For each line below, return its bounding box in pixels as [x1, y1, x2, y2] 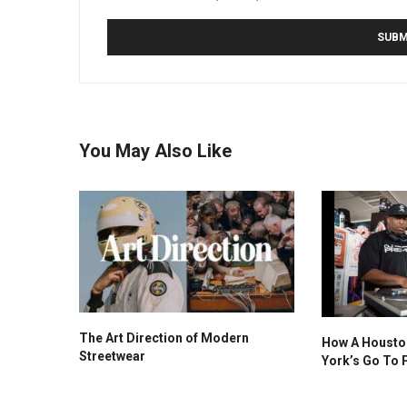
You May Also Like [79, 140, 232, 163]
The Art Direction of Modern [79, 330, 249, 345]
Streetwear [79, 348, 145, 363]
